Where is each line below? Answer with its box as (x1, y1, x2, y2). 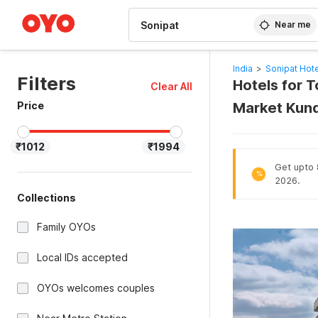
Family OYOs (37, 221, 96, 233)
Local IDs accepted (37, 251, 128, 263)
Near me (275, 19, 312, 30)
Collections (17, 192, 76, 204)
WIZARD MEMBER (28, 3, 99, 11)
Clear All (150, 80, 192, 92)
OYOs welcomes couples (37, 282, 155, 294)
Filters (17, 72, 76, 94)
